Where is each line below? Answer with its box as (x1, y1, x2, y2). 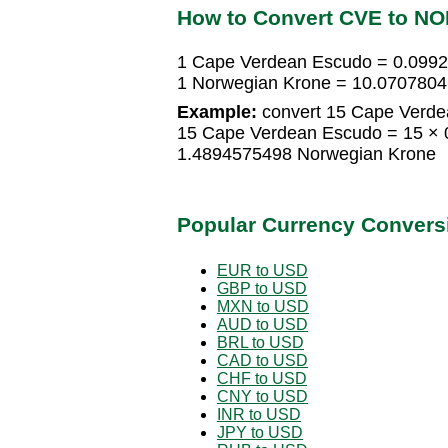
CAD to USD (217, 351, 308, 369)
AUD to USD (217, 315, 308, 333)
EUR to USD (217, 261, 308, 279)
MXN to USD (217, 297, 309, 315)
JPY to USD (217, 423, 303, 441)
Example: (177, 102, 257, 123)
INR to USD (217, 405, 301, 423)
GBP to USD (217, 279, 307, 297)
